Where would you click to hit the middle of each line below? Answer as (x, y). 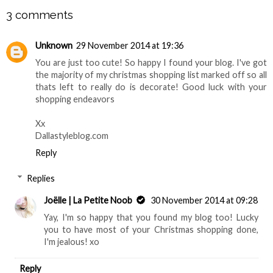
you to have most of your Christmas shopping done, (151, 229)
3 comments (40, 14)
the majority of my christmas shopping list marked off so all (151, 75)
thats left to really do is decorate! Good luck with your (151, 87)
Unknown (54, 46)
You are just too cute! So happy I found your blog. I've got (151, 63)
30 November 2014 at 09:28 (204, 200)
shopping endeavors (75, 99)
